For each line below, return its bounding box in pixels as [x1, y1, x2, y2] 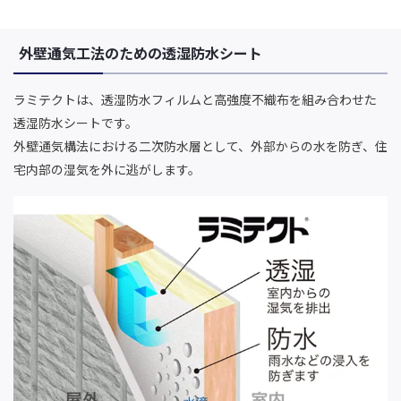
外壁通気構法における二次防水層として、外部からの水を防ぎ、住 [13, 136, 388, 155]
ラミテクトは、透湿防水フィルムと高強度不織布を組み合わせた [13, 90, 377, 108]
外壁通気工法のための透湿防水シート [19, 41, 262, 64]
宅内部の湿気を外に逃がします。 [13, 159, 200, 178]
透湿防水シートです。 [13, 113, 138, 132]
